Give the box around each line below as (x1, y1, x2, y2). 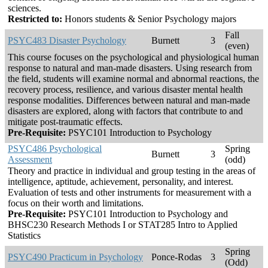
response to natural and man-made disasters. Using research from (8, 63, 252, 74)
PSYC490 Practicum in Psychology (8, 252, 143, 263)
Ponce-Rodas (151, 252, 202, 263)
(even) (225, 41, 249, 51)
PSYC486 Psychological (8, 144, 102, 154)
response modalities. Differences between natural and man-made (8, 95, 250, 106)
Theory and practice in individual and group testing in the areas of (8, 166, 255, 176)
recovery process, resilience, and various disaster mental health (8, 84, 243, 95)
